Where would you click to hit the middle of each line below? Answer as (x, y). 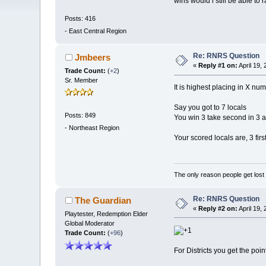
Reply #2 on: (218, 208)
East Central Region (98, 31)
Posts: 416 (80, 18)
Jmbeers (92, 58)
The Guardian (103, 200)
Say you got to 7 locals (210, 108)
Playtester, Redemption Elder (107, 213)
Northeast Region (94, 128)
